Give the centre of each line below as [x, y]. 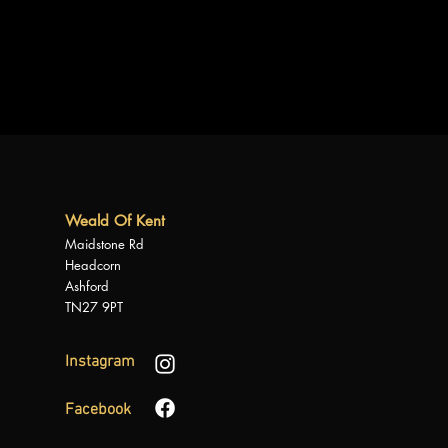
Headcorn [93, 265]
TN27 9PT [94, 307]
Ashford [87, 286]
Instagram [100, 362]
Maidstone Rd [105, 244]
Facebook [98, 410]
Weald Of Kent [115, 220]
